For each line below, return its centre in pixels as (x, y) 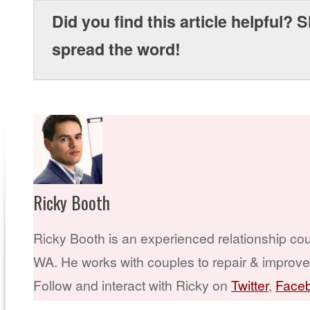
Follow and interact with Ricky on (132, 285)
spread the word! (116, 49)
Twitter (250, 285)
